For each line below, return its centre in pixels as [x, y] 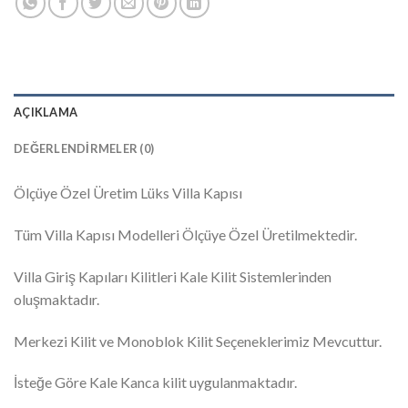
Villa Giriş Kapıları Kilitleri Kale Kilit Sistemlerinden [173, 276]
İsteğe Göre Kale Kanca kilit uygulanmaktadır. [155, 382]
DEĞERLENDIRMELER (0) [84, 149]
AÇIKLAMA [46, 112]
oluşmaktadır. [56, 299]
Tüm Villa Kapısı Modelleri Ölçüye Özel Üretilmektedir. [185, 235]
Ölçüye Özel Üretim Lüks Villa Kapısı [128, 193]
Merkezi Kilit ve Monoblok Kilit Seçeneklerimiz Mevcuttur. [198, 341]
